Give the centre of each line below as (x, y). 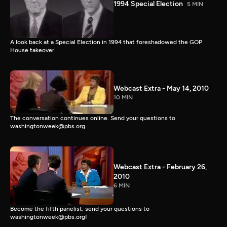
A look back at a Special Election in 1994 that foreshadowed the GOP (106, 42)
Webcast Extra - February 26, (160, 167)
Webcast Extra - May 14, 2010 (161, 88)
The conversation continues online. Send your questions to (93, 118)
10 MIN (123, 97)
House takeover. (33, 50)
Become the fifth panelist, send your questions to (80, 209)
